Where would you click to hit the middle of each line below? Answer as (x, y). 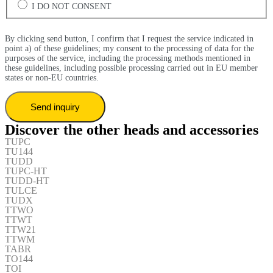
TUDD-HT (27, 180)
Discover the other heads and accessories (132, 129)
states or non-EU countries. (52, 77)
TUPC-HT (26, 171)
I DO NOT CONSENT (72, 6)
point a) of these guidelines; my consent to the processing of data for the (129, 48)
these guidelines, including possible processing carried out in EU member (131, 68)
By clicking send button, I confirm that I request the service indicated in (129, 38)
